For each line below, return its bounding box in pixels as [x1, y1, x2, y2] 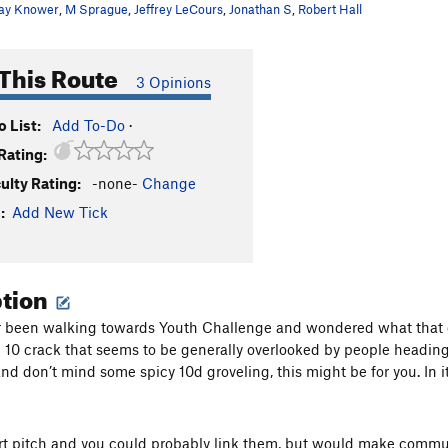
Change [142, 174, 196, 192]
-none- [92, 174, 138, 192]
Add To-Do [52, 116, 125, 134]
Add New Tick [12, 203, 108, 221]
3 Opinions [136, 73, 211, 91]
